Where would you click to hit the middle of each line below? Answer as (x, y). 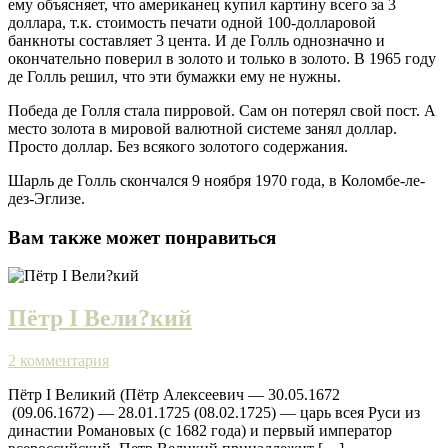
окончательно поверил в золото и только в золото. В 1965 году (222, 58)
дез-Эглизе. (46, 198)
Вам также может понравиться (142, 237)
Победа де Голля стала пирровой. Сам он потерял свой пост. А (222, 110)
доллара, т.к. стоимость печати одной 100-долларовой (192, 22)
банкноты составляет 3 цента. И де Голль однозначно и (196, 40)
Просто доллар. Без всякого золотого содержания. (178, 146)
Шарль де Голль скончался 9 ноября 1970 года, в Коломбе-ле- (216, 180)
